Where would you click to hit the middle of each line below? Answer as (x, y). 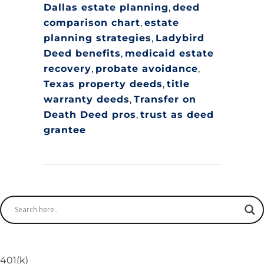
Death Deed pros (90, 114)
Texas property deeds (103, 84)
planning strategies (98, 38)
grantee (65, 130)
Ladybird (180, 38)
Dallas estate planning (106, 7)
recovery (67, 68)
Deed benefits (82, 53)
